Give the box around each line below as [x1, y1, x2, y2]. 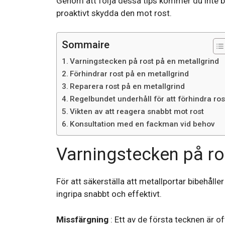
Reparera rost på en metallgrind [70, 82, 185, 91]
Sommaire [62, 39, 109, 51]
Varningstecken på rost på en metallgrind [70, 57, 219, 66]
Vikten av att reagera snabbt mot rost [70, 107, 204, 117]
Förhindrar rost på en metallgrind [70, 69, 189, 79]
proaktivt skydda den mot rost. [56, 8, 172, 18]
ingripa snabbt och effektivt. [56, 189, 162, 199]
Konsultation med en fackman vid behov [70, 120, 215, 129]
